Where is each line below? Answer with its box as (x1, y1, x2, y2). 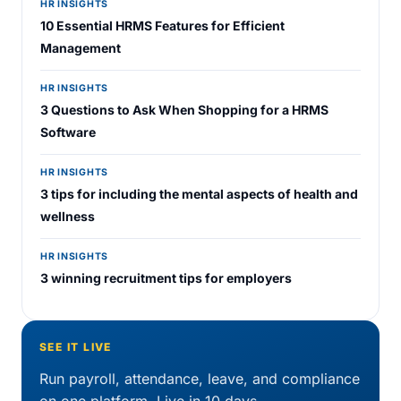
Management (40, 40, 121, 55)
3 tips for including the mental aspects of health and (40, 186, 358, 201)
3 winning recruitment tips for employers (40, 270, 292, 286)
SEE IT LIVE (39, 340, 112, 354)
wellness (40, 209, 95, 224)
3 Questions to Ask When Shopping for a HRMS (40, 102, 328, 117)
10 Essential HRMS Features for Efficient (40, 18, 285, 33)
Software (40, 124, 96, 140)
